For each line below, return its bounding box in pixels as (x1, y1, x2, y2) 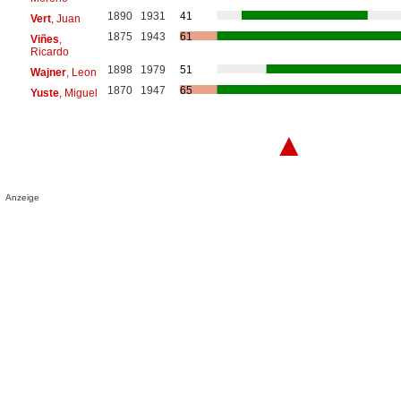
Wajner (30, 65, 66, 79)
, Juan (50, 12, 81, 25)
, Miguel (58, 86, 98, 99)
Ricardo (30, 45, 69, 58)
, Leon (65, 65, 97, 79)
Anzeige (5, 192, 40, 202)
